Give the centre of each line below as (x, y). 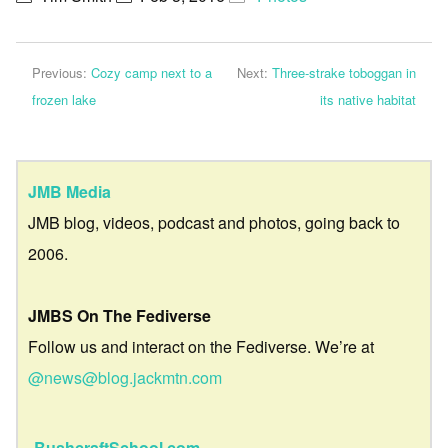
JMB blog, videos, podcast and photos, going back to (214, 222)
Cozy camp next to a (151, 72)
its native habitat (368, 99)
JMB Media (69, 191)
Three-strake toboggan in (344, 72)
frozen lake (64, 99)
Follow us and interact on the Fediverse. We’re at (201, 346)
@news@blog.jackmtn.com (125, 377)
